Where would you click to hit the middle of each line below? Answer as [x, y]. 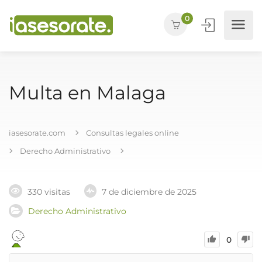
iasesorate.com [37, 133]
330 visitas [49, 192]
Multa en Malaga [87, 93]
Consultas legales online [132, 133]
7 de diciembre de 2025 [149, 192]
